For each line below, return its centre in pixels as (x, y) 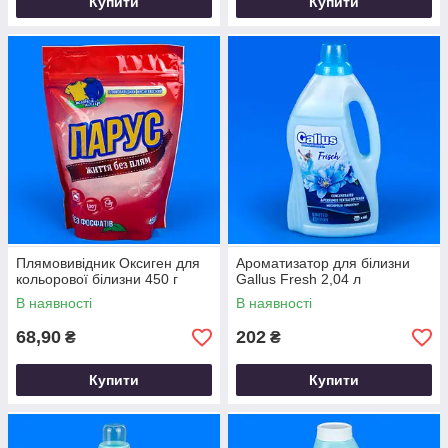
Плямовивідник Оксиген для (108, 263)
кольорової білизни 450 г (97, 279)
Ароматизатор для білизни (323, 263)
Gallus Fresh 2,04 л (298, 279)
